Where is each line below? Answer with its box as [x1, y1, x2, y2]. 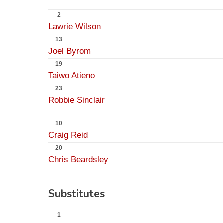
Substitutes [48, 187, 105, 201]
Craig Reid [48, 130, 88, 140]
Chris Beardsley [48, 155, 108, 164]
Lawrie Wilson [48, 22, 101, 31]
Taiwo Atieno [48, 71, 95, 80]
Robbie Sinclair [48, 95, 105, 105]
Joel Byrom [48, 46, 91, 56]
